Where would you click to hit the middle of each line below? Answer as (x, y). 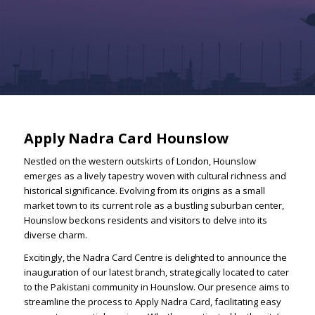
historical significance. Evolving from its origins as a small (144, 191)
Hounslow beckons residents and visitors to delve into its (145, 220)
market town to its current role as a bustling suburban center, (154, 206)
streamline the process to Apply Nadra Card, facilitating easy (152, 302)
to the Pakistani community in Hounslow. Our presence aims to (156, 287)
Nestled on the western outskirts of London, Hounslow (140, 161)
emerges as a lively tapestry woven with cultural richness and (155, 176)
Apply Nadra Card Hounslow (126, 138)
